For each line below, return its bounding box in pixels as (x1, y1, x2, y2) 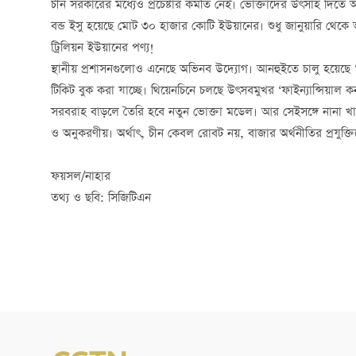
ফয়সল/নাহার (51, 168, 110, 187)
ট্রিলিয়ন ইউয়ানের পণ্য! (51, 39, 154, 58)
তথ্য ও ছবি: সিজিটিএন (51, 189, 151, 208)
